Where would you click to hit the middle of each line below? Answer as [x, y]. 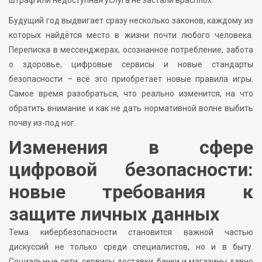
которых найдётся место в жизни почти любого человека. [131, 35]
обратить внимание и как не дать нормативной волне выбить [131, 108]
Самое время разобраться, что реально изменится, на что [131, 93]
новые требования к [131, 192]
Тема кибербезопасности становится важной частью [131, 232]
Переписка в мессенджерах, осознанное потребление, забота [131, 49]
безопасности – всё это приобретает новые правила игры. [131, 79]
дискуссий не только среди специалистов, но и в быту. [131, 247]
